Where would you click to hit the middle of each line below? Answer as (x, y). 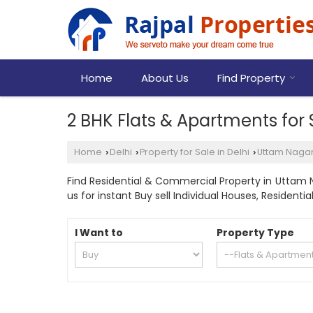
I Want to (99, 233)
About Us (165, 78)
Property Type (256, 233)
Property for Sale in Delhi (195, 152)
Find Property (251, 78)
